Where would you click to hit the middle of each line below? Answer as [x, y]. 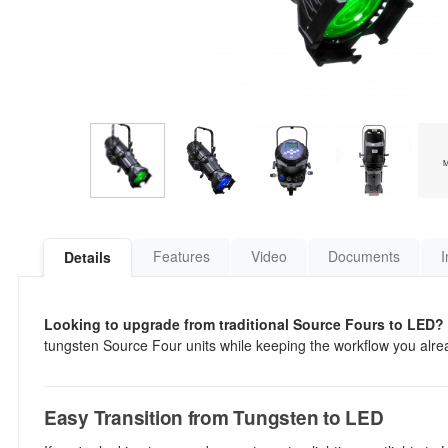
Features [181, 256]
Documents [364, 256]
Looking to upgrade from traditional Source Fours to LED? [244, 324]
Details [87, 257]
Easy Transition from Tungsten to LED [214, 417]
